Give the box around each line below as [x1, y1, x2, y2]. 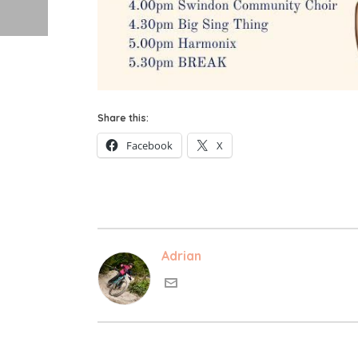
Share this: [97, 111, 149, 124]
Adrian [161, 247, 201, 264]
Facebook [126, 137, 173, 153]
